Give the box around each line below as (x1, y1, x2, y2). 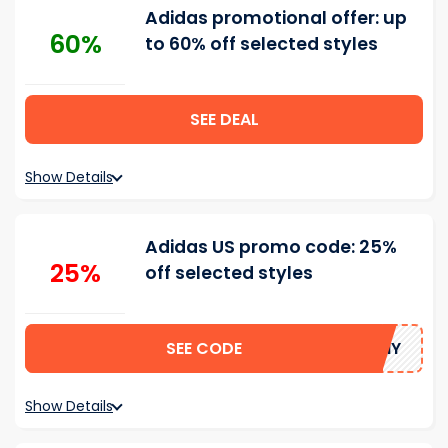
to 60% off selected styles (145, 32, 378, 56)
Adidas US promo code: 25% (145, 235, 397, 259)
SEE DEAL (189, 108, 259, 131)
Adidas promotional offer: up (145, 6, 407, 30)
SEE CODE (166, 337, 243, 360)
